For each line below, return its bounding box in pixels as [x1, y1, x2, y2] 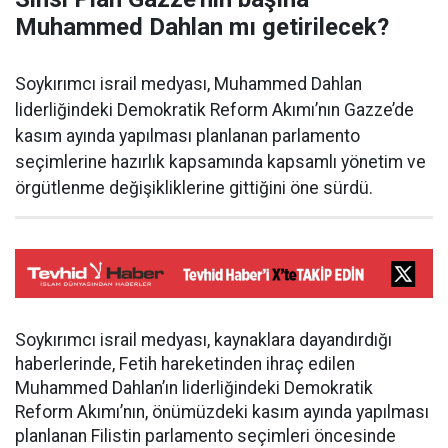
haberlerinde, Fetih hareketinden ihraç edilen [15, 354, 355, 374]
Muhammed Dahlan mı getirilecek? [15, 12, 389, 41]
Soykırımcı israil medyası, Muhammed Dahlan [15, 73, 362, 94]
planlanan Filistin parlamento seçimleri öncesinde [15, 426, 396, 446]
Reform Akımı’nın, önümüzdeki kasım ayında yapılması [15, 402, 429, 422]
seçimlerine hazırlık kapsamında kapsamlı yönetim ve [15, 151, 426, 172]
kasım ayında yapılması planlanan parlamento [15, 125, 360, 146]
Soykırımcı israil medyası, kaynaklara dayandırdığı [15, 330, 392, 350]
